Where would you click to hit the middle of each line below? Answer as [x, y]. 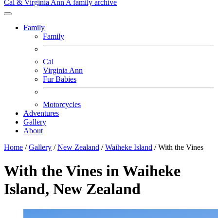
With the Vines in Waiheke [92, 171]
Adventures [41, 113]
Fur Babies [60, 79]
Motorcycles [62, 104]
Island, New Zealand [72, 189]
